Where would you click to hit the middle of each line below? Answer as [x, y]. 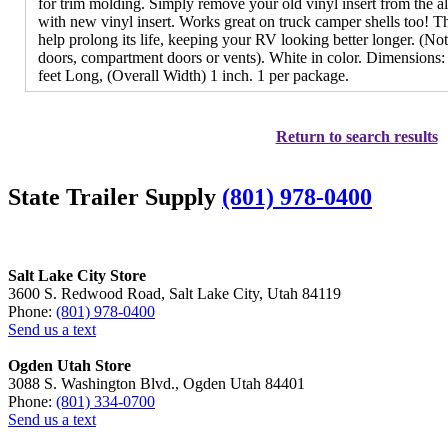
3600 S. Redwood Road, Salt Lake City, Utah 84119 [174, 293]
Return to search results [356, 137]
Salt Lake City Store [77, 275]
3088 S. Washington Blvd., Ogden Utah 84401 [156, 383]
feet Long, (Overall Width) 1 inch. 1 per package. [194, 76]
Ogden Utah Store [69, 365]
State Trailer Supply [115, 196]
